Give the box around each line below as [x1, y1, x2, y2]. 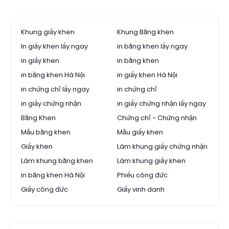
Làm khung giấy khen [117, 156, 186, 166]
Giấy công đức [21, 185, 68, 195]
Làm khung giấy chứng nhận [117, 142, 208, 152]
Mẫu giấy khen [117, 127, 163, 138]
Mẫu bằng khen [21, 127, 71, 138]
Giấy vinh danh [117, 185, 165, 195]
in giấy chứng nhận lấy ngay [117, 99, 206, 109]
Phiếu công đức [117, 170, 168, 180]
